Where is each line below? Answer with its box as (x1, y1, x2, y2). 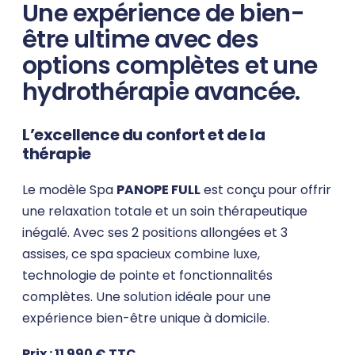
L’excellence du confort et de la (22, 124, 265, 147)
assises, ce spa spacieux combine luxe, (22, 245, 260, 264)
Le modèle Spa (22, 181, 116, 200)
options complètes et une (22, 49, 318, 83)
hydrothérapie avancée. (22, 75, 300, 109)
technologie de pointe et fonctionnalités (22, 266, 273, 285)
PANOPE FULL (116, 181, 200, 200)
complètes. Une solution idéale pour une (22, 288, 271, 307)
